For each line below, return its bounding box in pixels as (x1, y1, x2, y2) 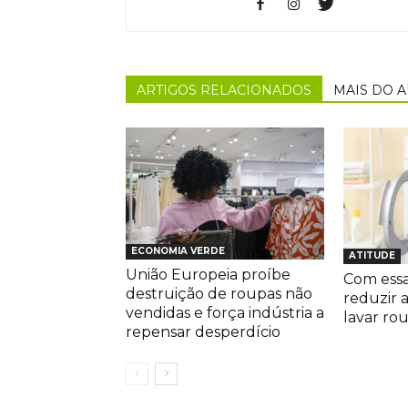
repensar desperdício (126, 323, 280, 342)
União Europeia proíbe (126, 266, 291, 284)
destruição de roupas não (126, 285, 312, 303)
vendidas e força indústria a (126, 304, 324, 322)
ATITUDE (349, 249, 395, 261)
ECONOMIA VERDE (131, 245, 225, 258)
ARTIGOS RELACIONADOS (137, 81, 311, 98)
